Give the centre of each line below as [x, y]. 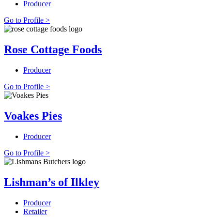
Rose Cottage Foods [53, 50]
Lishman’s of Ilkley [52, 182]
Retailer [35, 211]
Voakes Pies [33, 116]
